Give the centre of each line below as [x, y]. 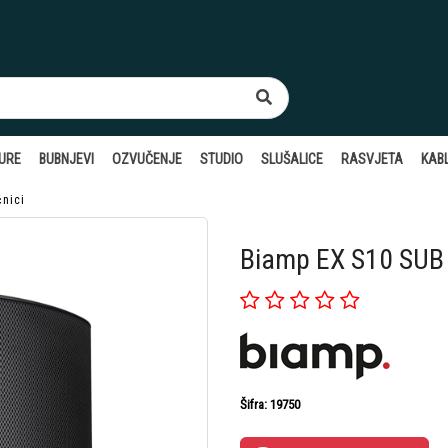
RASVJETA [372, 159]
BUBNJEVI [67, 159]
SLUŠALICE [292, 159]
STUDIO [222, 159]
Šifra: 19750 [269, 404]
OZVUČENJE [147, 159]
